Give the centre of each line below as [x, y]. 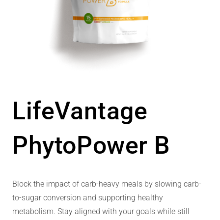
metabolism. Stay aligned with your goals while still [101, 212]
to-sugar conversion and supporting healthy [88, 198]
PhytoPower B [91, 146]
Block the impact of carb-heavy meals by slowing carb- [107, 184]
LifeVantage [80, 111]
